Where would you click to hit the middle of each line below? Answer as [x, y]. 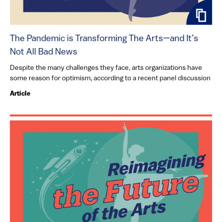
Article [20, 94]
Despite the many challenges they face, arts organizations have [106, 68]
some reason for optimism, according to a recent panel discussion [110, 78]
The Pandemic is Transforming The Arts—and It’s [104, 39]
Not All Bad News [44, 52]
